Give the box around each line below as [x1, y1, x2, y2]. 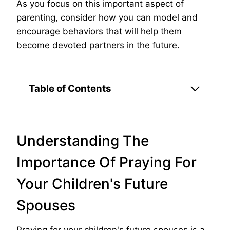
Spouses [16, 197, 75, 215]
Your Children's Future [16, 175, 168, 193]
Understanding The [16, 132, 149, 150]
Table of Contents [29, 83, 111, 95]
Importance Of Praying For [16, 154, 197, 171]
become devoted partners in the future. [16, 40, 180, 51]
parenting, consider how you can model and [16, 12, 198, 23]
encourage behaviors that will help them [16, 26, 182, 37]
